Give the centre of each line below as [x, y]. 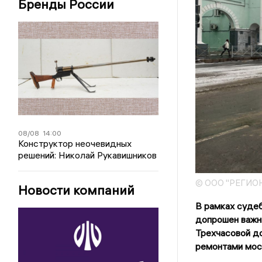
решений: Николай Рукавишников [88, 155]
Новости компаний [77, 190]
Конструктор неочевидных [75, 143]
